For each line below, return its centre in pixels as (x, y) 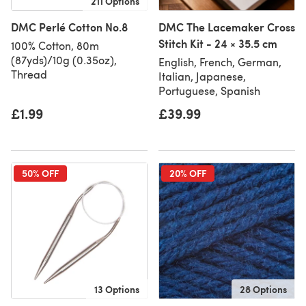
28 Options (263, 289)
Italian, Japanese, (202, 76)
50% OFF (40, 173)
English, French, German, (220, 62)
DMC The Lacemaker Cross (227, 27)
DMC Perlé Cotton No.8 (69, 27)
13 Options (117, 289)
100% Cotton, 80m (55, 45)
